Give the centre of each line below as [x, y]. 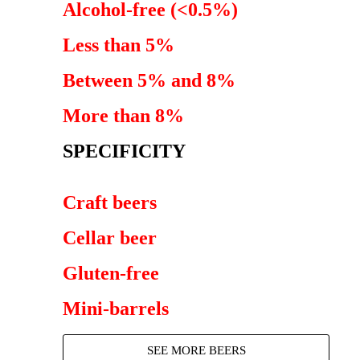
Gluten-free [111, 273]
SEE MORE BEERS [196, 350]
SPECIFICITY [124, 151]
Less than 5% [119, 45]
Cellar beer [110, 238]
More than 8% [123, 116]
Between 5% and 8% [149, 80]
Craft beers [110, 202]
